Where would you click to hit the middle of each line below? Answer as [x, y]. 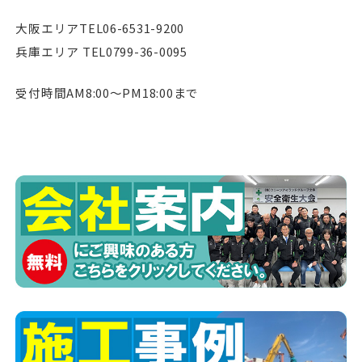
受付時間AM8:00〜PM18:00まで [107, 93]
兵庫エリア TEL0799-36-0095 [101, 52]
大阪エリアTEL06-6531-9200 [100, 28]
